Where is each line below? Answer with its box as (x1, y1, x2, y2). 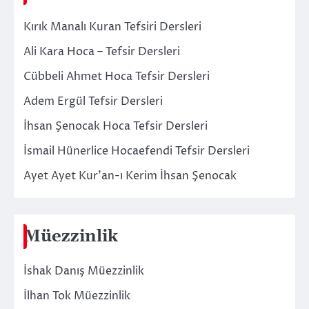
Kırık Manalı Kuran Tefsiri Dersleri (23, 19, 201, 34)
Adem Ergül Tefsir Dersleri (23, 93, 163, 109)
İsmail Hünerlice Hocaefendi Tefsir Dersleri (23, 143, 250, 159)
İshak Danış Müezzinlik (23, 263, 144, 279)
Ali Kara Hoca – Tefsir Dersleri (23, 43, 180, 59)
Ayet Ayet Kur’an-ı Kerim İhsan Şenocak (23, 168, 237, 183)
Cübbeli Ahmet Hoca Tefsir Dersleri (23, 68, 210, 84)
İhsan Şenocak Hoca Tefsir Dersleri (23, 118, 208, 134)
